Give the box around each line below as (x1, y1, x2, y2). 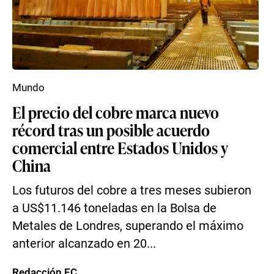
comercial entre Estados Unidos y (12, 136, 228, 158)
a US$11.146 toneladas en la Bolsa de (12, 201, 217, 215)
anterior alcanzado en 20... (12, 237, 156, 251)
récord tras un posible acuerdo (12, 119, 210, 141)
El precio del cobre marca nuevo (12, 101, 219, 123)
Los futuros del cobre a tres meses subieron (12, 183, 251, 198)
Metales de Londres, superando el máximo (12, 219, 243, 233)
